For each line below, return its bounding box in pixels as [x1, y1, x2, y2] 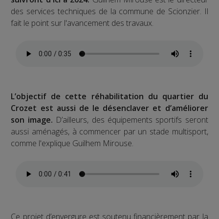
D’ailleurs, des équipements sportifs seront [56, 114, 208, 125]
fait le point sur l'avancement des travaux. [11, 17, 154, 28]
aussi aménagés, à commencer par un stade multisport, [11, 126, 208, 137]
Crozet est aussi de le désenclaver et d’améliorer [11, 102, 208, 113]
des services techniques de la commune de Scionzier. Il [11, 5, 208, 17]
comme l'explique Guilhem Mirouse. [11, 137, 134, 149]
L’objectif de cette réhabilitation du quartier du [11, 90, 208, 102]
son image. [11, 114, 56, 125]
